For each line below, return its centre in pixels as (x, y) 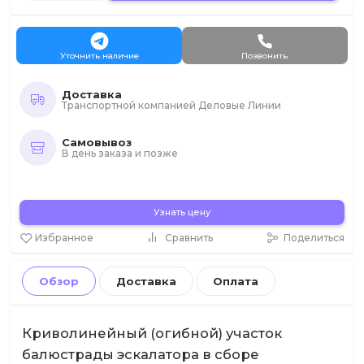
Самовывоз (96, 142)
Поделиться (314, 238)
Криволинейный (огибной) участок (152, 333)
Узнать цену (182, 212)
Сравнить (188, 238)
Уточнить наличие (99, 55)
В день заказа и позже (119, 153)
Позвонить (265, 55)
